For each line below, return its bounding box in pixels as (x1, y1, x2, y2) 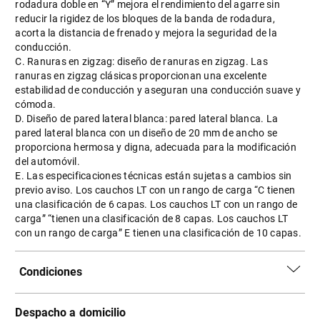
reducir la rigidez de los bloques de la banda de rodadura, (15, 13, 275, 24)
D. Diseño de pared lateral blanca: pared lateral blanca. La (15, 113, 279, 124)
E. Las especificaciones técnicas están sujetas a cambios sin (15, 170, 292, 181)
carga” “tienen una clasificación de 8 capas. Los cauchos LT (15, 213, 289, 224)
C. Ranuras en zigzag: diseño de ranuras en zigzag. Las (15, 56, 268, 67)
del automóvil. (15, 156, 80, 167)
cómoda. (15, 99, 56, 110)
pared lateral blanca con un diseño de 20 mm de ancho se (15, 127, 278, 139)
